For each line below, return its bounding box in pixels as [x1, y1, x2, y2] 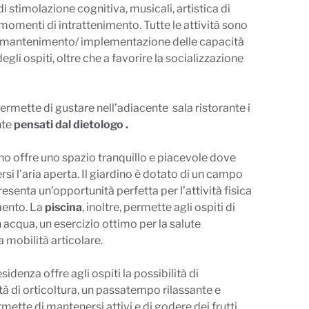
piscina [44, 201, 82, 215]
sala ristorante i [172, 101, 250, 115]
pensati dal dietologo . [13, 118, 128, 132]
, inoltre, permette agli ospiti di [81, 201, 235, 215]
